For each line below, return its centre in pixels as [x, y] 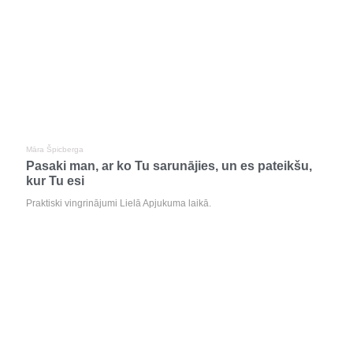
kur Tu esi [55, 181]
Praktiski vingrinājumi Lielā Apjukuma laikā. [119, 203]
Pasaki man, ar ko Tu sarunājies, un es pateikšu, [169, 166]
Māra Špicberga [55, 149]
